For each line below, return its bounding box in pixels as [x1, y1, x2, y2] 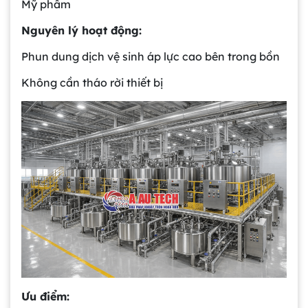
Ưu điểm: [21, 289, 69, 304]
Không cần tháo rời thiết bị [21, 76, 163, 90]
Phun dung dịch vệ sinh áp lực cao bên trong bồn [21, 49, 280, 64]
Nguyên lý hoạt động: [21, 23, 142, 38]
